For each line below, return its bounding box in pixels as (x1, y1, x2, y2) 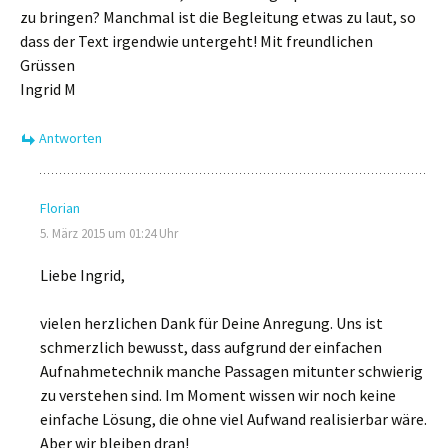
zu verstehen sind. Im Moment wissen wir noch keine (40, 385, 396, 405)
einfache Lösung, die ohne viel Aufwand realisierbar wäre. (40, 409, 427, 429)
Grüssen (20, 55, 75, 75)
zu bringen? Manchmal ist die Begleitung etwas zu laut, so (20, 7, 416, 27)
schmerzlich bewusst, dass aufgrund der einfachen (40, 337, 382, 357)
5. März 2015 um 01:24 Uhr (40, 225, 178, 242)
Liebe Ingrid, (40, 265, 125, 285)
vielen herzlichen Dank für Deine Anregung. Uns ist (40, 313, 383, 333)
